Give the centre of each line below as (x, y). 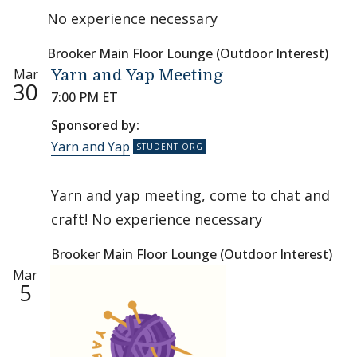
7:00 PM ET (84, 97)
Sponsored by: (95, 125)
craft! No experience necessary (157, 219)
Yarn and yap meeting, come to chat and (190, 195)
